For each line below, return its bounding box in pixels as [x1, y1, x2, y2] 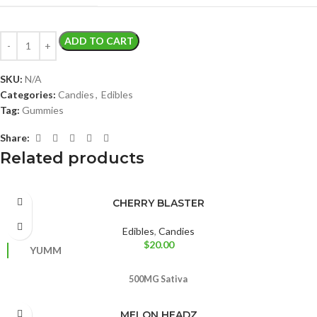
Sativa [160, 273, 189, 284]
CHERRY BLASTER [113, 196, 204, 209]
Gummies [22, 103, 64, 116]
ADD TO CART [64, 34, 134, 47]
